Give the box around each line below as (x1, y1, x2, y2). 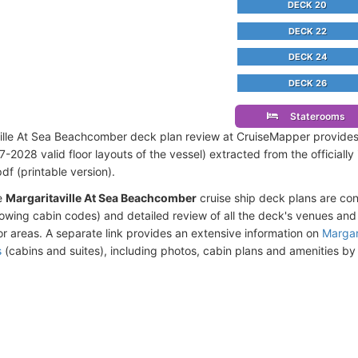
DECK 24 (288, 51, 327, 63)
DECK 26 (288, 78, 327, 89)
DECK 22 (288, 25, 327, 37)
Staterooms (282, 109, 345, 122)
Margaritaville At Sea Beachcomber (6, 190, 197, 205)
